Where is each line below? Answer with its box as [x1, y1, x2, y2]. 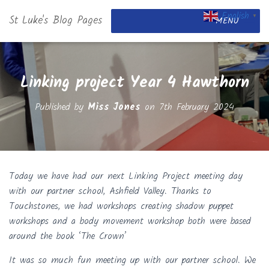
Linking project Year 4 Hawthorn [20, 70, 249, 95]
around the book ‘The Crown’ [9, 229, 127, 244]
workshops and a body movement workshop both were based [9, 214, 251, 229]
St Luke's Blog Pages [9, 12, 102, 29]
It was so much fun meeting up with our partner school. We [9, 253, 256, 268]
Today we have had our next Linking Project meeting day [9, 169, 243, 184]
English [222, 9, 249, 23]
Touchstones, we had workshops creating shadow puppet [9, 199, 234, 214]
